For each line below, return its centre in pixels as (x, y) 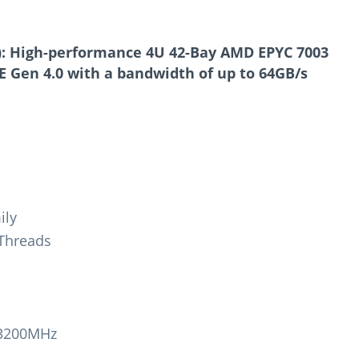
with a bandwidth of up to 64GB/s (186, 73)
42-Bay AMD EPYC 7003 (249, 52)
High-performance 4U (89, 52)
